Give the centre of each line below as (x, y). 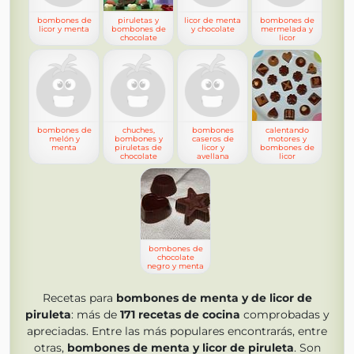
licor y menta (64, 29)
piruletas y (138, 20)
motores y (287, 139)
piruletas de (138, 147)
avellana (213, 156)
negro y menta (175, 266)
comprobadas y (284, 314)
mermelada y (287, 29)
